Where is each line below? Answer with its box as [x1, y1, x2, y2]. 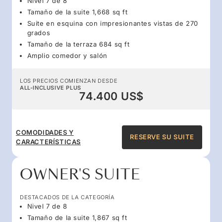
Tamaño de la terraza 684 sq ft [27, 40, 130, 48]
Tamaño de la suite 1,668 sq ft [27, 7, 128, 16]
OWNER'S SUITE [20, 165, 140, 184]
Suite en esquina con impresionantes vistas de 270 [27, 19, 198, 27]
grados [27, 28, 51, 37]
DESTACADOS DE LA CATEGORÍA [20, 193, 115, 201]
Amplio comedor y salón [27, 51, 108, 59]
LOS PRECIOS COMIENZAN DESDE [20, 77, 118, 84]
